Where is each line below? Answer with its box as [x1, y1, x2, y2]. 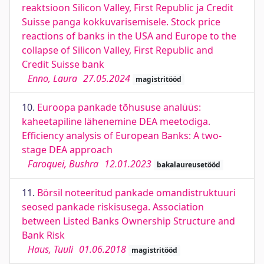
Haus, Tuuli [28, 243, 73, 256]
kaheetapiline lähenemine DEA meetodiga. [22, 115, 210, 128]
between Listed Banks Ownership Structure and [22, 214, 235, 227]
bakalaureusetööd [156, 160, 220, 170]
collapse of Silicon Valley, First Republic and [22, 44, 213, 57]
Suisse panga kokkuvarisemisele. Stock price [22, 15, 220, 28]
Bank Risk [22, 229, 65, 242]
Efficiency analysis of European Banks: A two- [22, 129, 222, 142]
